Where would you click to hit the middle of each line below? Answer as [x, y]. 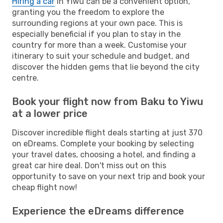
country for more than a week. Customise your [99, 45]
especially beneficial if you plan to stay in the [96, 34]
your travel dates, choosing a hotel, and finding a [104, 154]
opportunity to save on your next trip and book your [109, 176]
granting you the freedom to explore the [88, 12]
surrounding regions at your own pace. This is [97, 23]
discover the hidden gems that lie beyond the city [106, 67]
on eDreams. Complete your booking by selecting [103, 143]
